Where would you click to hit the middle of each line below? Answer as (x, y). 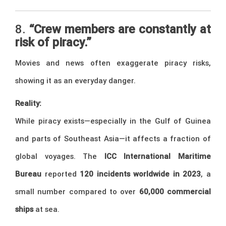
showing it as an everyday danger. (75, 80)
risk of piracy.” (53, 42)
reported (61, 174)
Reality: (28, 103)
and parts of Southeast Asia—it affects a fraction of (113, 138)
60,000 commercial (175, 191)
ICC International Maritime (158, 156)
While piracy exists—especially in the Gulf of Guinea (113, 121)
